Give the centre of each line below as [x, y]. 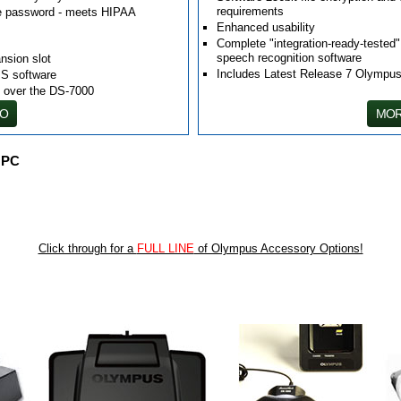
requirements [251, 11]
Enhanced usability [266, 27]
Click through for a [87, 248]
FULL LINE [165, 248]
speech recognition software [290, 58]
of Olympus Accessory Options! [278, 248]
